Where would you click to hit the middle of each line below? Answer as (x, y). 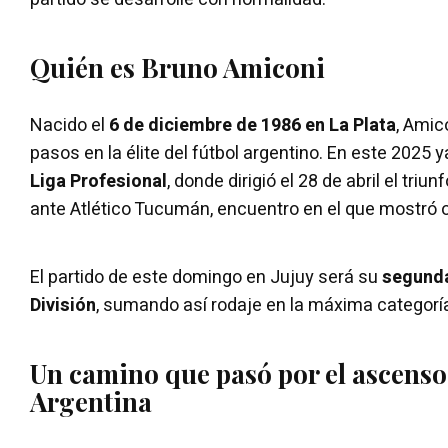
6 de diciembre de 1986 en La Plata (252, 125)
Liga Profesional (98, 181)
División (63, 305)
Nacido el (69, 125)
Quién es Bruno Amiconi (177, 67)
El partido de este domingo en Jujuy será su (206, 277)
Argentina (91, 401)
